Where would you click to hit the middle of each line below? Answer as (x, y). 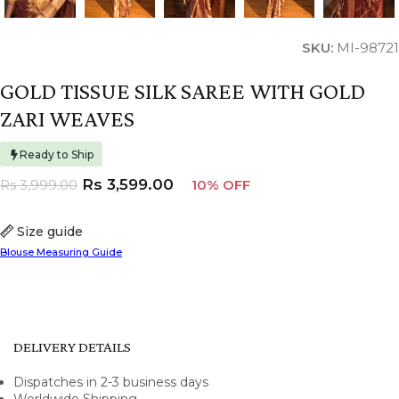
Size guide (50, 231)
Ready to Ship (57, 154)
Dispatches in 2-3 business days (111, 382)
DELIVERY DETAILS (72, 346)
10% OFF (221, 184)
